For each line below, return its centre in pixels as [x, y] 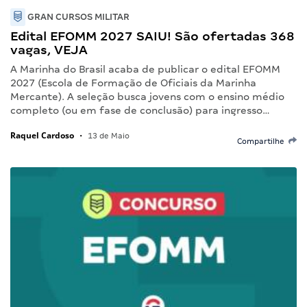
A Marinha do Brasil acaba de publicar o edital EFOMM [145, 69]
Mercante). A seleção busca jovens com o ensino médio [147, 96]
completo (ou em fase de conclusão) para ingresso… [140, 110]
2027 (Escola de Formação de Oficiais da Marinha [133, 83]
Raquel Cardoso [42, 135]
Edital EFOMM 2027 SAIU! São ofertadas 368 [152, 36]
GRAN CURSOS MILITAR [77, 16]
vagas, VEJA [49, 49]
